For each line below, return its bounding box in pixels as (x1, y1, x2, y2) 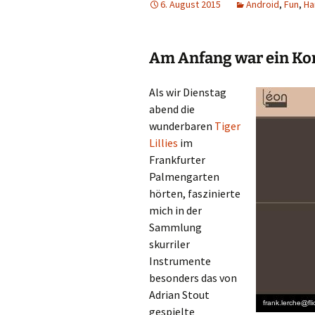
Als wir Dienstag (149, 85, 226, 99)
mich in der (149, 203, 202, 217)
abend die (149, 102, 195, 116)
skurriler (149, 237, 190, 251)
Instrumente (149, 254, 211, 268)
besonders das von (149, 271, 237, 285)
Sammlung (149, 220, 202, 234)
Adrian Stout (149, 288, 210, 302)
